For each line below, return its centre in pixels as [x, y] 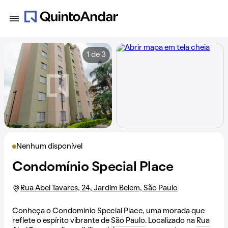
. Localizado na [171, 221]
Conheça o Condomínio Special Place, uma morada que [108, 211]
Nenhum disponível [49, 147]
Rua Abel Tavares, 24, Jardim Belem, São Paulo [99, 188]
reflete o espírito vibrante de [62, 221]
